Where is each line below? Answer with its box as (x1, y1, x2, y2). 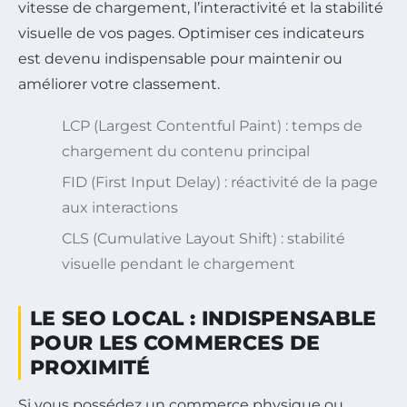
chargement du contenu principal (62, 143, 310, 161)
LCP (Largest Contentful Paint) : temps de (62, 117, 362, 135)
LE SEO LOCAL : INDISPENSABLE (30, 306, 377, 332)
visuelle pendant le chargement (62, 255, 295, 273)
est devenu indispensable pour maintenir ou (18, 50, 342, 68)
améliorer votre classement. (18, 75, 220, 94)
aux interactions (62, 199, 178, 217)
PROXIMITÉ (30, 355, 151, 381)
